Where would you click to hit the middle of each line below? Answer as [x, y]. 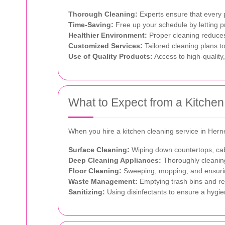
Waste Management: [103, 181]
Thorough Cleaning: [103, 14]
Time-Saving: [91, 24]
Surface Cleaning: [99, 149]
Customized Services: [105, 45]
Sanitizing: [87, 192]
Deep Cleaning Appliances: [115, 160]
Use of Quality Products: [110, 56]
